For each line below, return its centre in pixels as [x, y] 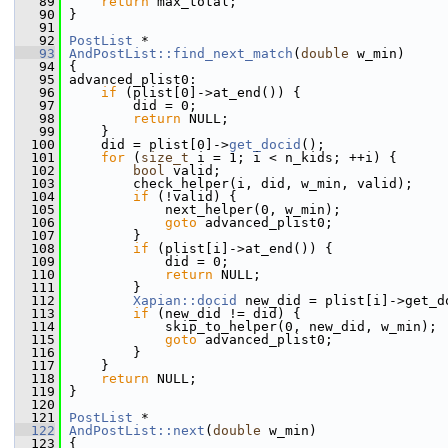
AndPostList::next [137, 430]
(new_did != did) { [225, 313]
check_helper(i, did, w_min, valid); [237, 183]
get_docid [265, 144]
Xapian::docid [185, 300]
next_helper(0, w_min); [201, 209]
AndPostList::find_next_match [181, 53]
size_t [165, 157]
